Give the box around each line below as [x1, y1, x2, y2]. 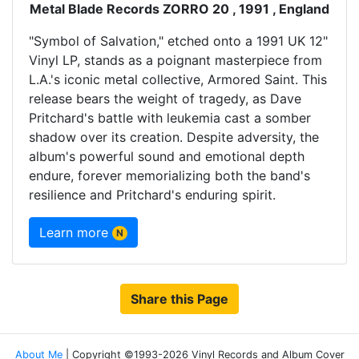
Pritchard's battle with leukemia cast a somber [29, 109, 311, 126]
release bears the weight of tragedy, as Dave [29, 90, 301, 107]
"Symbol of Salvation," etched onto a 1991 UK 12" [29, 32, 328, 49]
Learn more [39, 224, 112, 240]
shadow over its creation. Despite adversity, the [29, 128, 319, 145]
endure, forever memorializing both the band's [29, 167, 310, 184]
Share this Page [131, 290, 228, 307]
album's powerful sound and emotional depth [29, 147, 305, 164]
